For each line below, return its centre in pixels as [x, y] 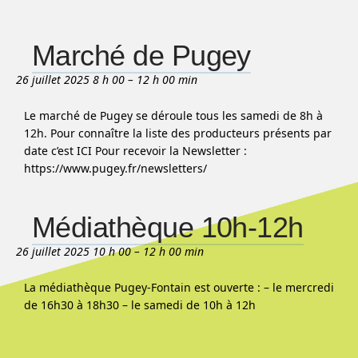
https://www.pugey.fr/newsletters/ [119, 168]
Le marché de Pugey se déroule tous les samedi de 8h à [173, 115]
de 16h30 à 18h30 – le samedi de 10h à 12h [143, 305]
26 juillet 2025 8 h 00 [70, 80]
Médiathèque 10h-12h [168, 227]
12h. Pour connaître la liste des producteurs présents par [178, 133]
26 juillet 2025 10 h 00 [74, 251]
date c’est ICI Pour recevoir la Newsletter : [135, 151]
